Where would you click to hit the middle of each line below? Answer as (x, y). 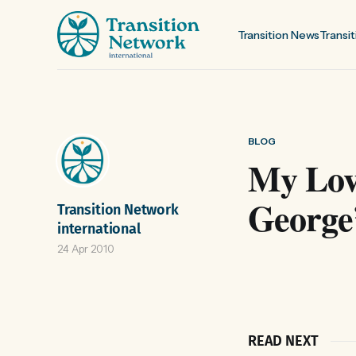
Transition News (279, 35)
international (99, 229)
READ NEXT (283, 341)
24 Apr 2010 (86, 249)
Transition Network (118, 210)
